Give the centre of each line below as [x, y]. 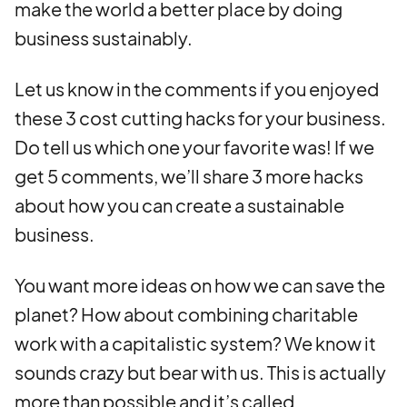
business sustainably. [104, 38]
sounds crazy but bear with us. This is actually [200, 372]
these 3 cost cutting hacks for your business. [200, 118]
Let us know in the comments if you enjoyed [197, 89]
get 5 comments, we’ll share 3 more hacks [189, 176]
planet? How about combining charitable [186, 314]
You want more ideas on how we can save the [200, 285]
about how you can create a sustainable [179, 205]
